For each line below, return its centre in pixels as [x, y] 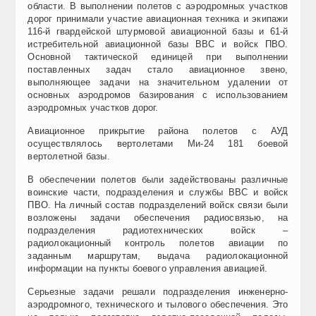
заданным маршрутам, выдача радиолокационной [158, 255]
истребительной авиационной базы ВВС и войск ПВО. [158, 44]
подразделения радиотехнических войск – [158, 230]
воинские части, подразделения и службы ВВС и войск [158, 192]
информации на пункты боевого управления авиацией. [147, 268]
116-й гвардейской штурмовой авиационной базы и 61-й [158, 31]
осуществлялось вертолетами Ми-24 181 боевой [158, 143]
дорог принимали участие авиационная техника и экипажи [158, 18]
